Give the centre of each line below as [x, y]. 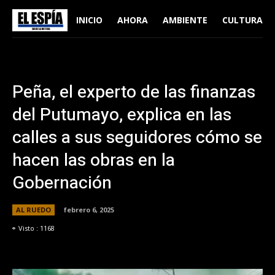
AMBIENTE [185, 20]
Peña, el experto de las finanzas [134, 92]
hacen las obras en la [94, 161]
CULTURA [242, 20]
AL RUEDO [33, 209]
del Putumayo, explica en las [122, 115]
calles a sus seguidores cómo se [137, 138]
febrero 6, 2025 [89, 209]
